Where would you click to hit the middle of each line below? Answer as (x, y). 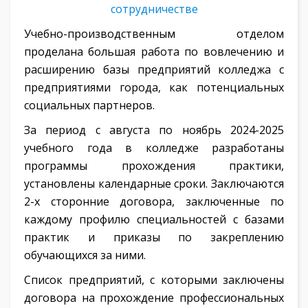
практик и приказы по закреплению (154, 237)
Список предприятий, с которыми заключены (154, 280)
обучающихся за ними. (85, 255)
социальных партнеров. (89, 105)
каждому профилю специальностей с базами (154, 219)
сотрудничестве (154, 9)
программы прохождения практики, (154, 166)
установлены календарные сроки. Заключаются (154, 184)
